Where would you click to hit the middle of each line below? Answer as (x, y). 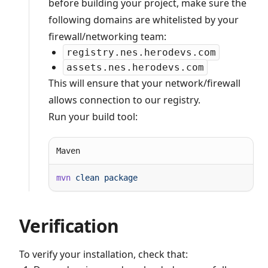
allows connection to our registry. (124, 100)
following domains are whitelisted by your (144, 20)
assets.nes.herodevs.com (135, 67)
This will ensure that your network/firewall (144, 83)
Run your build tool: (93, 117)
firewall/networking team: (107, 36)
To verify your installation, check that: (103, 254)
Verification (69, 226)
